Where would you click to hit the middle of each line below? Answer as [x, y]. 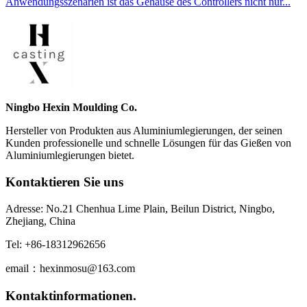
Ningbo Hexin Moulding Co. [71, 108]
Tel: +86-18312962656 [56, 244]
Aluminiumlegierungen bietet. [70, 156]
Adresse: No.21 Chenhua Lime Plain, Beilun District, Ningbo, [140, 208]
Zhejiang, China [40, 221]
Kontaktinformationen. [71, 296]
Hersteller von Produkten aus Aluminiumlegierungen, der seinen [144, 131]
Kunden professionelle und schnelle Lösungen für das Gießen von [148, 143]
